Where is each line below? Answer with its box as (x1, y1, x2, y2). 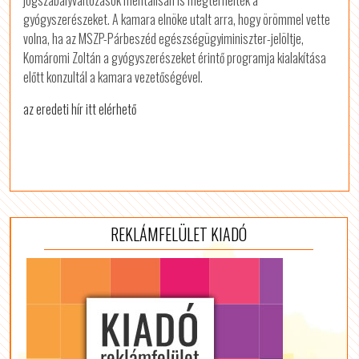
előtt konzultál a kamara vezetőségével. (23, 67, 204, 87)
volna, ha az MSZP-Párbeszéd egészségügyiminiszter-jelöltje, (23, 29, 305, 49)
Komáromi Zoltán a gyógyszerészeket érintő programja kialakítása (23, 48, 327, 68)
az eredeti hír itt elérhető (23, 99, 137, 119)
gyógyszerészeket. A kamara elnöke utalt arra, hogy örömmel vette (23, 10, 331, 30)
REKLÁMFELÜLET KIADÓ (110, 221, 247, 246)
